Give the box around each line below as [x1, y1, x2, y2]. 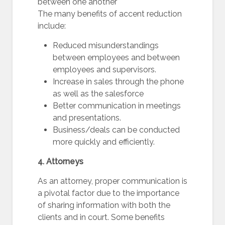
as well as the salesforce [53, 89, 144, 98]
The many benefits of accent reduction [38, 9, 182, 19]
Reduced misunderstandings [53, 41, 159, 50]
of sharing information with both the [38, 200, 170, 210]
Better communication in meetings [53, 101, 181, 110]
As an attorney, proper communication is [38, 176, 187, 186]
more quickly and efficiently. [53, 137, 155, 147]
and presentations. [53, 113, 121, 123]
